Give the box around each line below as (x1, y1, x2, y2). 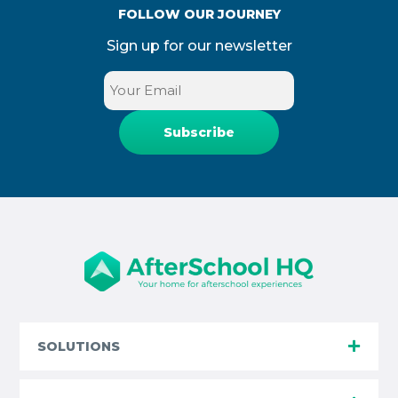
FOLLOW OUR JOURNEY (117, 5, 281, 22)
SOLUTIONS (37, 338, 121, 354)
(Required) (201, 93, 263, 108)
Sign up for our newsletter (106, 36, 292, 54)
